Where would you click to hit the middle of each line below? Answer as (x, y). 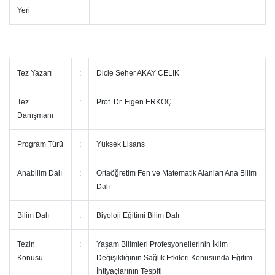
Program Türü (40, 144)
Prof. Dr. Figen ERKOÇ (134, 102)
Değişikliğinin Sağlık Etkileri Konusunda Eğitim (174, 258)
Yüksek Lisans (121, 144)
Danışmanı (36, 115)
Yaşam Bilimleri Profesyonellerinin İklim (162, 244)
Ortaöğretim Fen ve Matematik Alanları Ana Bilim (176, 173)
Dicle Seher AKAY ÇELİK (139, 73)
